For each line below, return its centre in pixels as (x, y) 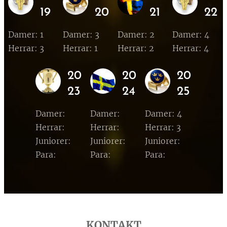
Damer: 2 (136, 34)
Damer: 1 (26, 34)
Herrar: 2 (138, 48)
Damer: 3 (81, 34)
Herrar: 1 (80, 48)
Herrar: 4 (191, 48)
